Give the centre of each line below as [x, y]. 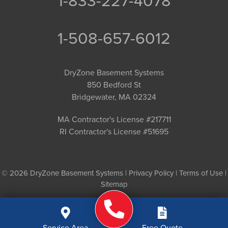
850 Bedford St [114, 85]
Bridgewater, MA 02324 [114, 97]
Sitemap [114, 184]
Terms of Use [201, 173]
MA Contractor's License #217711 [114, 120]
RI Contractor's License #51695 [114, 132]
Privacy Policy [151, 173]
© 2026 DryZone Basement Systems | [65, 173]
